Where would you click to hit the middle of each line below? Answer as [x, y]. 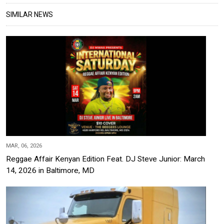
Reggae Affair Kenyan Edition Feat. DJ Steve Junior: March [105, 159]
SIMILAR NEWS [29, 14]
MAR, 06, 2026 [24, 145]
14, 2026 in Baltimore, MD [50, 170]
